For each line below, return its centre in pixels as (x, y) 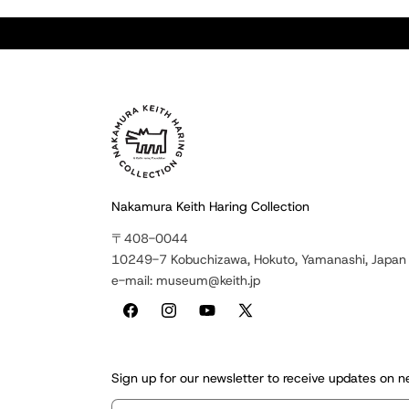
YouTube (224, 320)
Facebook (151, 320)
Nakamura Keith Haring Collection (210, 207)
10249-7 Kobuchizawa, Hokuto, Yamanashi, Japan (259, 260)
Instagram (192, 320)
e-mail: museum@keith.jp (186, 281)
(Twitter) (263, 343)
